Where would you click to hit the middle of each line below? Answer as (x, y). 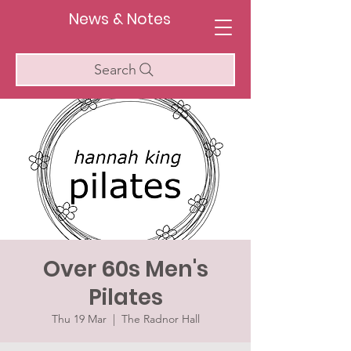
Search (115, 70)
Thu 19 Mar (79, 319)
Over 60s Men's (125, 269)
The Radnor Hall (160, 319)
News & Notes (120, 19)
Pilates (125, 297)
